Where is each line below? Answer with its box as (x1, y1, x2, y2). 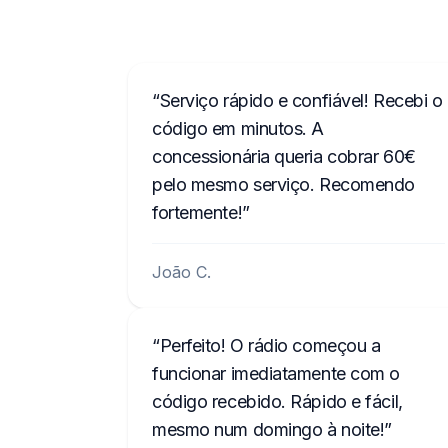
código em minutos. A (152, 118, 325, 139)
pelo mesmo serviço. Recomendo (152, 174, 415, 195)
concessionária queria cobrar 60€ (152, 146, 416, 167)
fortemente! (152, 202, 243, 223)
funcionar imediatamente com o (152, 363, 400, 384)
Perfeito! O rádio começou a (159, 335, 381, 356)
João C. (152, 262, 211, 282)
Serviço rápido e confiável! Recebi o (159, 90, 443, 111)
